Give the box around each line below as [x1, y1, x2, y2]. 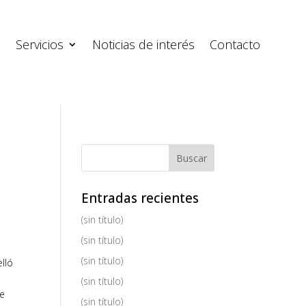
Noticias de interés [92, 36, 195, 53]
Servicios [15, 36, 64, 53]
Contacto [209, 36, 260, 53]
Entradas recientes [81, 189, 199, 207]
